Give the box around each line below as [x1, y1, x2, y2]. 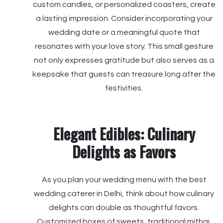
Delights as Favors [72, 140, 176, 163]
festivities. [105, 84, 143, 92]
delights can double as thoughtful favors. [49, 204, 199, 212]
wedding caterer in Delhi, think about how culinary [34, 190, 214, 198]
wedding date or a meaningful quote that [48, 28, 200, 36]
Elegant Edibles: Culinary [53, 122, 195, 145]
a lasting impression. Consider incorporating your [35, 14, 213, 22]
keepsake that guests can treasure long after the [32, 70, 216, 78]
